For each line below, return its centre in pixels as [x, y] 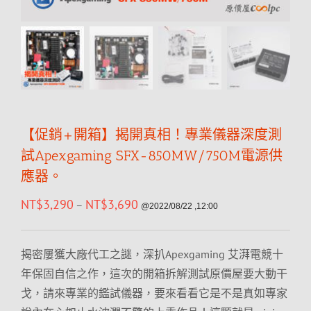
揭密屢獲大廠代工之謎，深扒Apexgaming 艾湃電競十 [152, 254]
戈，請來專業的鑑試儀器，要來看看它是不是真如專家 [154, 293]
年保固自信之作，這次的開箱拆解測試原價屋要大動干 [154, 274]
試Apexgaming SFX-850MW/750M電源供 [152, 155]
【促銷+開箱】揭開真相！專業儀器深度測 [151, 135]
